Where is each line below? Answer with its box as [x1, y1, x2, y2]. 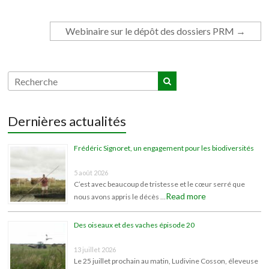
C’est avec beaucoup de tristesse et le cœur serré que [74, 180, 246, 189]
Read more [166, 191, 207, 201]
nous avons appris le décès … [74, 192, 166, 201]
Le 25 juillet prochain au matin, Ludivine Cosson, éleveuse [74, 256, 259, 265]
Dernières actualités [8, 113, 127, 129]
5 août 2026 [74, 169, 109, 177]
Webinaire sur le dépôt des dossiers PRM [65, 25, 236, 37]
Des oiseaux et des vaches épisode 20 [74, 220, 195, 229]
